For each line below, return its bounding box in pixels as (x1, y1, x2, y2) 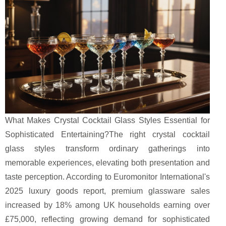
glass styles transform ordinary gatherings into (5, 144, 210, 153)
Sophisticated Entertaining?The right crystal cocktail (5, 130, 210, 139)
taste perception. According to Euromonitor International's (5, 172, 210, 181)
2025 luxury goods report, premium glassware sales (5, 186, 210, 195)
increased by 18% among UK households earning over (5, 200, 210, 209)
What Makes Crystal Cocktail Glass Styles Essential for (5, 116, 210, 125)
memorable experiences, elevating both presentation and (5, 158, 210, 167)
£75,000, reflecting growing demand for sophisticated (5, 214, 210, 223)
